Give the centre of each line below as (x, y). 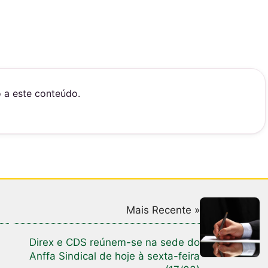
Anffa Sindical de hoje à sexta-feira (115, 256)
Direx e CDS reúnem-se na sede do (115, 243)
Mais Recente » (163, 210)
